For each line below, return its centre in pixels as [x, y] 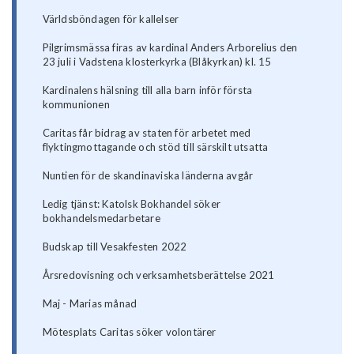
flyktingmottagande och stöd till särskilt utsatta [155, 147]
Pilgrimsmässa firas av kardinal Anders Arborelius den [170, 48]
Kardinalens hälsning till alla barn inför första [147, 90]
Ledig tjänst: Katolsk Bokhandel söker [132, 204]
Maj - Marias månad [90, 304]
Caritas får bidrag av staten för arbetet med [147, 133]
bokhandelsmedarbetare [101, 218]
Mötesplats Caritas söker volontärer [129, 332]
